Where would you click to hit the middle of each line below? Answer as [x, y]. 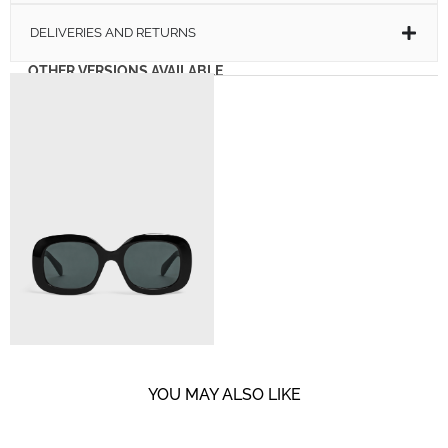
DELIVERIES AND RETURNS [113, 32]
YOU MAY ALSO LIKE [224, 394]
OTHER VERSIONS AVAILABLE [125, 70]
